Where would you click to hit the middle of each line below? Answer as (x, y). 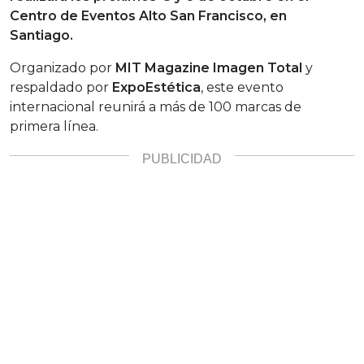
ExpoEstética (156, 88)
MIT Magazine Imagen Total (209, 68)
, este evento (242, 88)
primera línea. (54, 127)
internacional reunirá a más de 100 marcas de (156, 107)
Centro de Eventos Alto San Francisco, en (148, 16)
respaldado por (61, 88)
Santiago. (43, 36)
